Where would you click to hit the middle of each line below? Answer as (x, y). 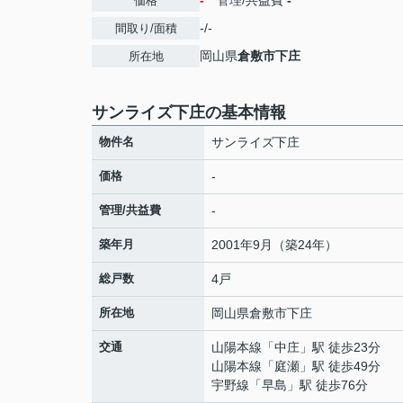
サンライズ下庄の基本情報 (189, 112)
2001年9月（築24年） (274, 245)
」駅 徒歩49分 (340, 366)
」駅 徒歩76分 (327, 385)
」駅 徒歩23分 (340, 347)
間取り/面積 (146, 28)
